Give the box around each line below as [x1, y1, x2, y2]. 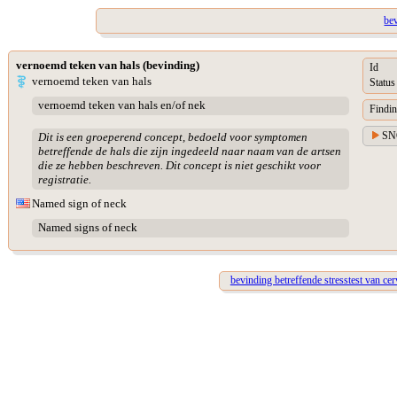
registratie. [37, 173, 91, 187]
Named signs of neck [37, 221, 137, 235]
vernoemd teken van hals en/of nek [37, 98, 206, 113]
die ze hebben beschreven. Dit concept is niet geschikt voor [37, 159, 321, 173]
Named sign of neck [32, 197, 127, 210]
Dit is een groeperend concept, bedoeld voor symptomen [37, 130, 307, 144]
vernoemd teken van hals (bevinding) [16, 58, 199, 72]
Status [370, 76, 395, 90]
